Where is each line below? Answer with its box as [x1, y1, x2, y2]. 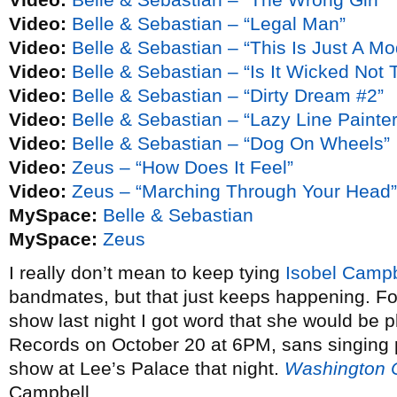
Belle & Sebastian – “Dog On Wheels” [72, 133, 390, 153]
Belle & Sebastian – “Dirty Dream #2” [72, 85, 384, 105]
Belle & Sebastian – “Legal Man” [72, 13, 346, 34]
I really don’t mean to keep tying [9, 262, 285, 283]
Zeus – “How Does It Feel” [72, 157, 293, 177]
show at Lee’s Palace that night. [9, 358, 284, 378]
